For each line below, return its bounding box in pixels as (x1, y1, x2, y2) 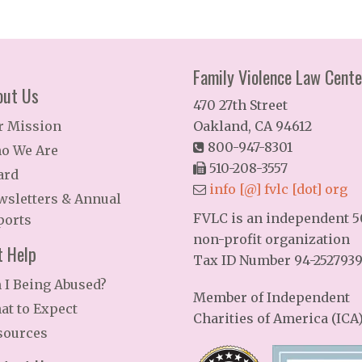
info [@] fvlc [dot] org (209, 181, 347, 197)
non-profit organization (193, 231, 350, 247)
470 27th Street (193, 97, 288, 113)
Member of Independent (193, 289, 350, 305)
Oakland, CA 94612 (193, 118, 312, 134)
